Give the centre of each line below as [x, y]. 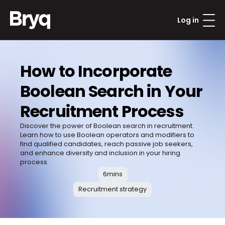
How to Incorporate [96, 71]
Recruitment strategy [113, 189]
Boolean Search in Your [111, 91]
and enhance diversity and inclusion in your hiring [100, 153]
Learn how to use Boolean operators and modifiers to [107, 135]
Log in [188, 20]
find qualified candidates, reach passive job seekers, [106, 144]
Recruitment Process [102, 111]
